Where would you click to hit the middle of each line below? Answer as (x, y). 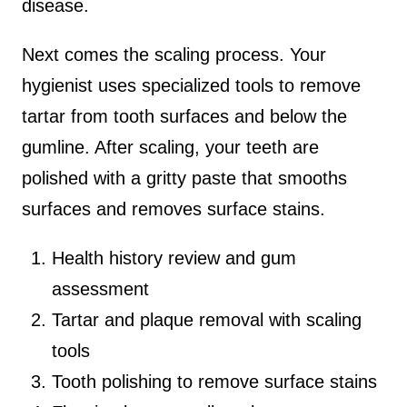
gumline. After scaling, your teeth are (170, 147)
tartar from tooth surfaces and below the (184, 116)
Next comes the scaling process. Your (174, 54)
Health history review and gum (174, 258)
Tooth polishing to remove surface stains (215, 381)
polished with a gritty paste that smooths (184, 178)
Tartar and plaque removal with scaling (207, 319)
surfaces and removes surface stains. (174, 208)
